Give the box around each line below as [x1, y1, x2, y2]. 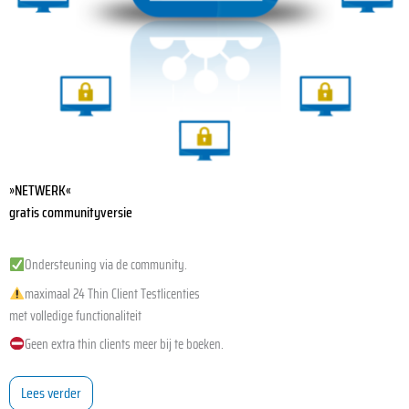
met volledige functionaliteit [9, 304, 142, 326]
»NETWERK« [9, 179, 71, 203]
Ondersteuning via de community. [24, 254, 187, 276]
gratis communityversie [9, 201, 132, 225]
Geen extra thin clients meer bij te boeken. [24, 332, 224, 354]
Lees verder [21, 382, 81, 405]
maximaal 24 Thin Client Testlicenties [24, 282, 200, 304]
